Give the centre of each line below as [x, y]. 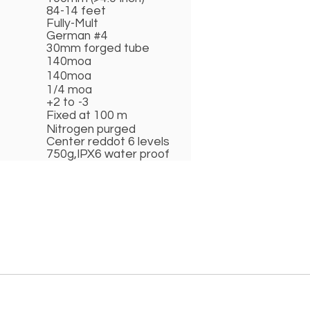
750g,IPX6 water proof [109, 155]
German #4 [77, 36]
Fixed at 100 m [87, 116]
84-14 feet [76, 11]
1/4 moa [69, 90]
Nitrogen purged [91, 130]
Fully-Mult [72, 24]
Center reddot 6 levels [108, 142]
